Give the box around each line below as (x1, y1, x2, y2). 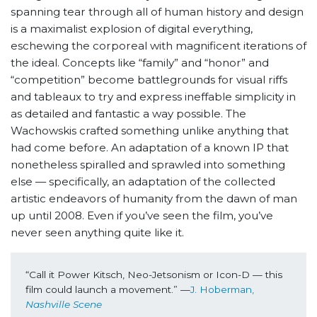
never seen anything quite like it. (11, 226, 184, 240)
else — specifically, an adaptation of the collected (11, 175, 275, 189)
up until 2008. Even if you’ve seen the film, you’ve (11, 209, 273, 223)
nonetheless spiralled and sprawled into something (11, 158, 285, 172)
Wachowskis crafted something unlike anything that (11, 124, 289, 138)
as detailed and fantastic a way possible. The (11, 107, 246, 121)
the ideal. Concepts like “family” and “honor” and (11, 56, 269, 70)
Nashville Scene (25, 298, 102, 310)
